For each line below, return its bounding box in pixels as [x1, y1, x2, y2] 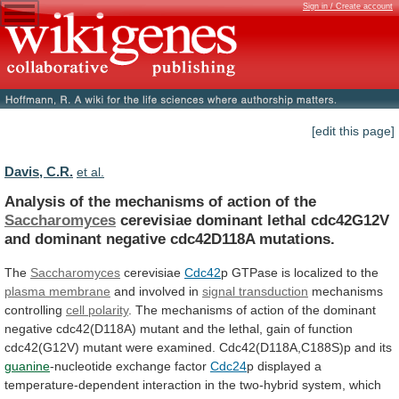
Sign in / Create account [303, 2, 393, 11]
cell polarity [66, 302, 128, 317]
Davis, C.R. [4, 164, 73, 180]
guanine [4, 358, 50, 373]
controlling [4, 302, 66, 317]
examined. [157, 339, 216, 354]
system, [302, 377, 346, 392]
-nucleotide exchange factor [50, 358, 210, 373]
